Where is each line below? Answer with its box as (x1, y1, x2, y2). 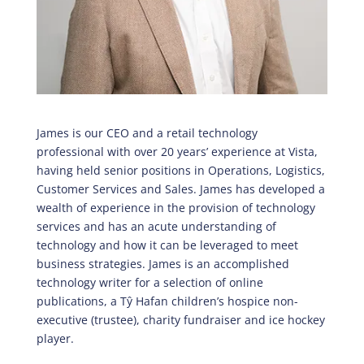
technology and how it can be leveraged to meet (36, 236, 298, 253)
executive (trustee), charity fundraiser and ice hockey (36, 311, 325, 327)
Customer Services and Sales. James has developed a (36, 180, 325, 197)
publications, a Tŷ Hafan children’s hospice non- (36, 292, 298, 309)
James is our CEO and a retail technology (36, 124, 258, 141)
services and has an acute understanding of (36, 218, 276, 234)
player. (36, 330, 74, 346)
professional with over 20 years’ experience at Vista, (36, 143, 318, 159)
